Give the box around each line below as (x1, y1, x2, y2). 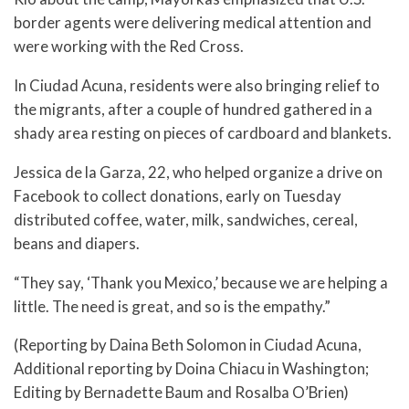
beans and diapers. (14, 233, 140, 253)
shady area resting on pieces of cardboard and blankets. (14, 122, 392, 142)
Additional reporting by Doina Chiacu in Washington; (14, 359, 369, 379)
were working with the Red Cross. (14, 37, 244, 57)
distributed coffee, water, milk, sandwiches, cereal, (14, 209, 358, 229)
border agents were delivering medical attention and (14, 13, 372, 33)
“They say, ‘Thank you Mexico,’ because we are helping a (14, 272, 388, 292)
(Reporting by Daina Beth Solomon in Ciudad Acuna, (14, 335, 362, 355)
